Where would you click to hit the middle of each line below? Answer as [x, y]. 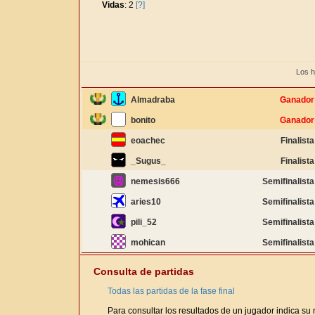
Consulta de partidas [144, 271]
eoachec [148, 141]
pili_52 [144, 222]
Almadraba [153, 100]
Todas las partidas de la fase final [171, 291]
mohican [148, 243]
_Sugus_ [148, 161]
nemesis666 [155, 181]
